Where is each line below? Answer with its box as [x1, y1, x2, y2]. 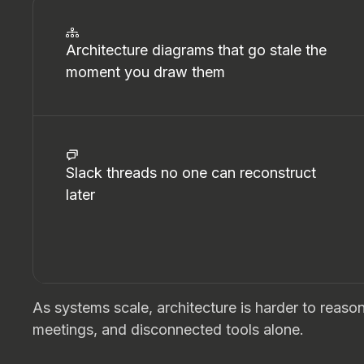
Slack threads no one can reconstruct [66, 164, 316, 181]
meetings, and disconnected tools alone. [32, 321, 304, 338]
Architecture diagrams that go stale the [66, 41, 327, 58]
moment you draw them [66, 63, 225, 80]
